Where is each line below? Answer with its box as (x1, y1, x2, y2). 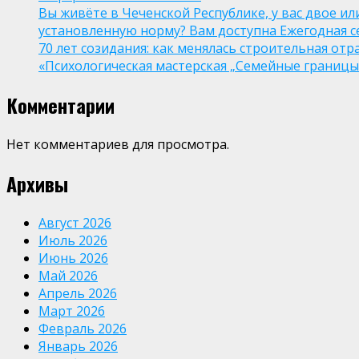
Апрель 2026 (38, 284, 117, 302)
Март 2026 (38, 302, 105, 320)
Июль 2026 (38, 232, 107, 249)
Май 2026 (38, 267, 98, 284)
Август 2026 (38, 214, 111, 232)
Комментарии (6, 91, 115, 120)
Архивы (6, 169, 68, 199)
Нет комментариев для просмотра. (6, 135, 229, 154)
